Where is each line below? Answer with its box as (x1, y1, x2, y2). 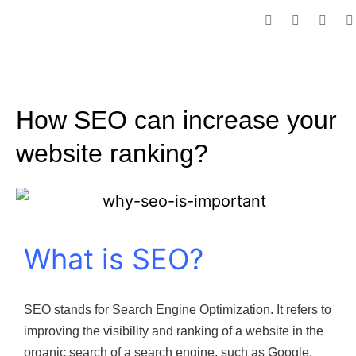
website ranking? (16, 139, 208, 168)
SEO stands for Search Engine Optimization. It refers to (24, 302, 331, 316)
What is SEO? (24, 241, 203, 277)
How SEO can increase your (16, 106, 337, 134)
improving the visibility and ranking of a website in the (24, 323, 323, 338)
